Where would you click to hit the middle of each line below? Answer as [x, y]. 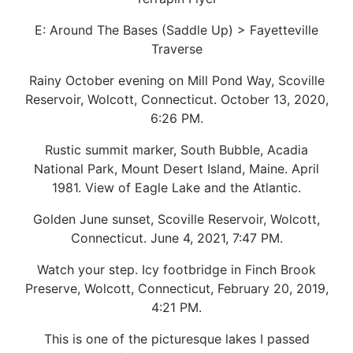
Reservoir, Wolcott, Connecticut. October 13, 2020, [176, 99]
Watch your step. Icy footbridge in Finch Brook [176, 269]
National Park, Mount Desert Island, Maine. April [176, 168]
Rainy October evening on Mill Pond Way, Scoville [176, 80]
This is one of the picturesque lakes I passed [176, 338]
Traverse [176, 48]
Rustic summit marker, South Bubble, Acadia [176, 149]
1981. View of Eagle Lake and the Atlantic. [176, 187]
